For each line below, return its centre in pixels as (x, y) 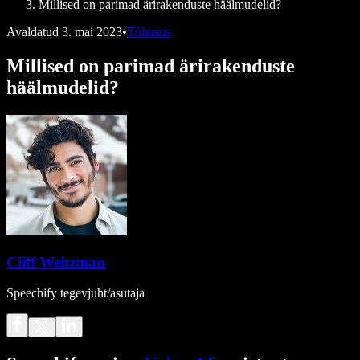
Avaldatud (33, 32)
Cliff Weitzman (56, 262)
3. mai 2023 (92, 32)
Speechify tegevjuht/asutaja (76, 293)
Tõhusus (149, 32)
